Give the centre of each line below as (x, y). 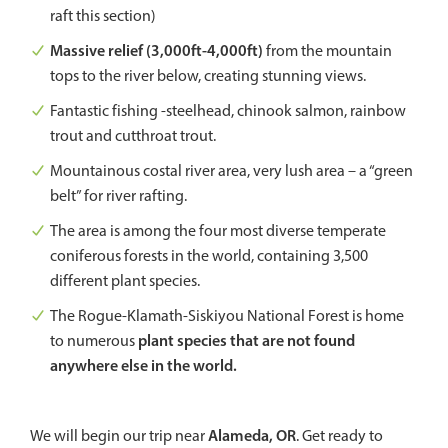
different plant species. (125, 281)
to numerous (94, 341)
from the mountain (327, 51)
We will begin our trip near (119, 435)
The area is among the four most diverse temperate (218, 231)
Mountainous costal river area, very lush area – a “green (231, 171)
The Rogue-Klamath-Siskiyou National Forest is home (227, 316)
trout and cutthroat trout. (133, 136)
